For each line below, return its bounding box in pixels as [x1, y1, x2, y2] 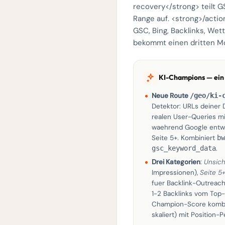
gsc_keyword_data [152, 144, 216, 152]
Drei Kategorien [152, 158, 200, 166]
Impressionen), [152, 168, 200, 177]
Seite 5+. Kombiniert [152, 134, 217, 142]
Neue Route [152, 91, 190, 100]
